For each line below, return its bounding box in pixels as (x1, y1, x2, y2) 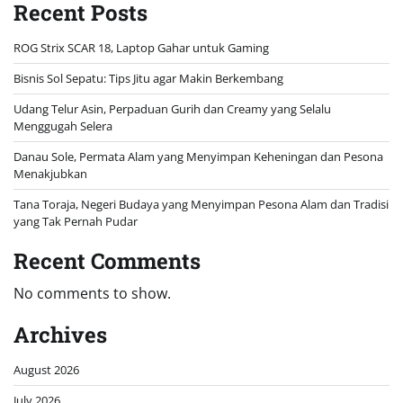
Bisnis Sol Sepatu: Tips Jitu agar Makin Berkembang (13, 70, 283, 87)
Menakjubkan (13, 166, 87, 183)
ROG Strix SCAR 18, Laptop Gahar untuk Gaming (13, 40, 269, 57)
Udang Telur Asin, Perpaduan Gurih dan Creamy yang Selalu (13, 101, 331, 118)
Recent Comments (13, 246, 201, 276)
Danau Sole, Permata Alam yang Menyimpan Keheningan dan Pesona (13, 148, 383, 166)
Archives (13, 320, 107, 350)
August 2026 (13, 362, 79, 379)
